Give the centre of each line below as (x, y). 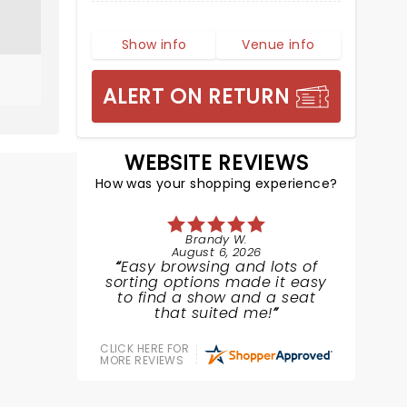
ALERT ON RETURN (196, 96)
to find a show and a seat (217, 298)
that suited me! (213, 313)
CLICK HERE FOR (145, 348)
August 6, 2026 (216, 252)
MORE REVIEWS (142, 360)
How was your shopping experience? (216, 184)
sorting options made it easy (216, 282)
